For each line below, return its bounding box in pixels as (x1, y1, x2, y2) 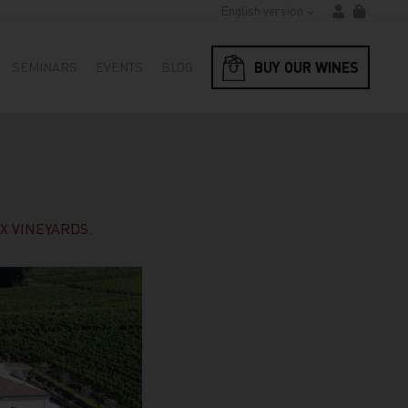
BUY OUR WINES (254, 57, 359, 76)
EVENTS (96, 57, 143, 75)
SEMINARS (12, 57, 77, 75)
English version (220, 2, 304, 18)
